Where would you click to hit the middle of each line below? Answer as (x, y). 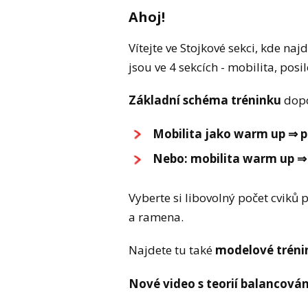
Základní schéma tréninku (205, 100)
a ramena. (156, 217)
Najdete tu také (172, 250)
